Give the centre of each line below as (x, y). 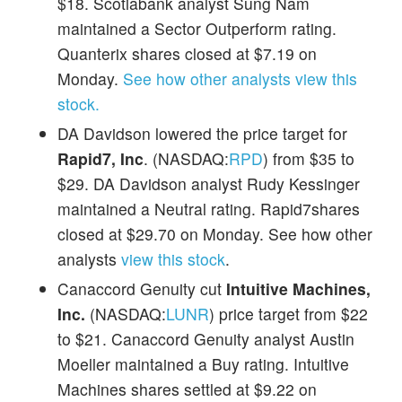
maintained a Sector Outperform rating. (197, 28)
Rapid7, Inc (100, 158)
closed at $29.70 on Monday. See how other (215, 233)
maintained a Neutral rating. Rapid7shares (209, 208)
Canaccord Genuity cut (142, 288)
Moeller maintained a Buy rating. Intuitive (203, 363)
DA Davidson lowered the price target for (202, 133)
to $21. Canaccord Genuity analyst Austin (206, 338)
